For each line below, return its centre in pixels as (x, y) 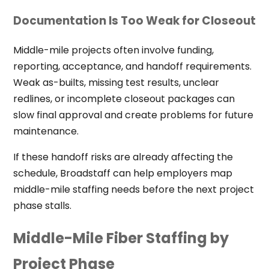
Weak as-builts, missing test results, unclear (116, 82)
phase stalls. (42, 205)
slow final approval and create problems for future (133, 115)
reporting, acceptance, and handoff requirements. (132, 66)
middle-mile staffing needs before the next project (133, 189)
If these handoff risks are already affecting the (123, 157)
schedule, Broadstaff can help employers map (122, 173)
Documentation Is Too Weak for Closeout (134, 20)
